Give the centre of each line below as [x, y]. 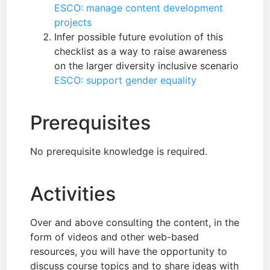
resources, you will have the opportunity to [129, 252]
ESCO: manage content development [139, 8]
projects [73, 23]
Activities [73, 194]
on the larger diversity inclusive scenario [147, 66]
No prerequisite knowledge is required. [119, 152]
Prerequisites [91, 123]
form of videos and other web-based [115, 237]
